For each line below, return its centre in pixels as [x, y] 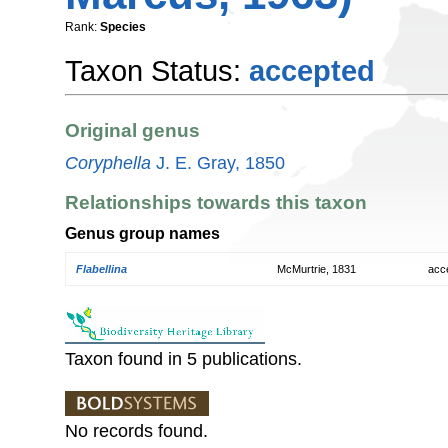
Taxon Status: [157, 70]
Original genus [132, 131]
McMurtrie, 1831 [316, 268]
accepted [312, 70]
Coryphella [108, 162]
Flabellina [101, 268]
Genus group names [142, 233]
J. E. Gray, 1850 [218, 162]
